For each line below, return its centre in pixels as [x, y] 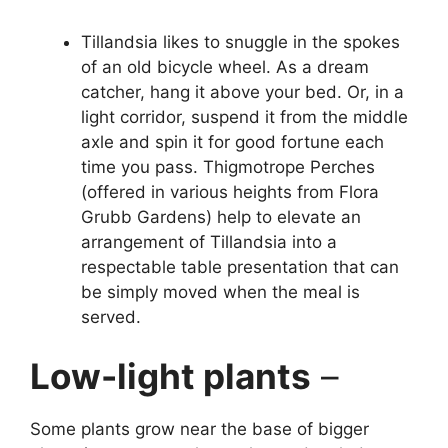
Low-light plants [170, 376]
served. [111, 316]
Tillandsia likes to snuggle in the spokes [240, 41]
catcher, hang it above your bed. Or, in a [242, 91]
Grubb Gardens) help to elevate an [221, 216]
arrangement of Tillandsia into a [209, 241]
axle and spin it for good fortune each [232, 141]
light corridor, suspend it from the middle [244, 116]
